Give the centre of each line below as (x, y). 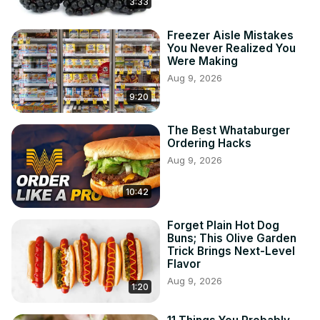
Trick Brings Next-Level (231, 251)
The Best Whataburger (229, 131)
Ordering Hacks (209, 144)
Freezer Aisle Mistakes (230, 36)
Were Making (202, 61)
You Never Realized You (231, 49)
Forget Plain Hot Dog (223, 226)
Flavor (184, 264)
